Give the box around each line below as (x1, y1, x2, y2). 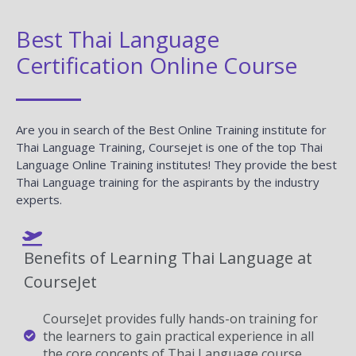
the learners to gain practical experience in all (42, 327, 314, 345)
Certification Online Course (16, 49, 297, 80)
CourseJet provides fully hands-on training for (42, 309, 318, 327)
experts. (16, 191, 62, 207)
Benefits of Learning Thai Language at (24, 246, 312, 269)
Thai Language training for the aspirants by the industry (16, 173, 319, 190)
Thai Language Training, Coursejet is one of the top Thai (16, 138, 323, 155)
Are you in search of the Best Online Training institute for (16, 121, 327, 137)
